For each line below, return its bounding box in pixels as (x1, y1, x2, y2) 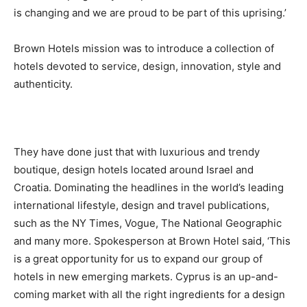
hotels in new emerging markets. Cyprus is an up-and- (14, 269, 278, 283)
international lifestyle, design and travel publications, (14, 198, 269, 212)
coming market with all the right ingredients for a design (14, 287, 285, 301)
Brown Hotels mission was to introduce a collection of (14, 41, 274, 55)
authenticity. (14, 77, 73, 90)
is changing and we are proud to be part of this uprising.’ (14, 5, 286, 19)
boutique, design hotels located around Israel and (14, 162, 254, 176)
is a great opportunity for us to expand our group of (14, 251, 262, 265)
